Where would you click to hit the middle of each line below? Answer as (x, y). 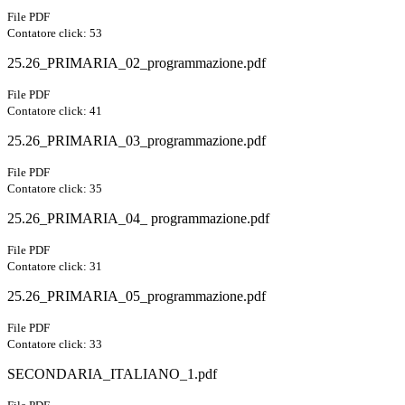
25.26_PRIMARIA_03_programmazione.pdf (137, 141)
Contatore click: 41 (55, 111)
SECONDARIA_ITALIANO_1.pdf (112, 374)
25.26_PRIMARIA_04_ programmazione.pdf (138, 219)
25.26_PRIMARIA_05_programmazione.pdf (137, 297)
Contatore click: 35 (55, 189)
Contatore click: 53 (55, 33)
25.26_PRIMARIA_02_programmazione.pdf (137, 63)
